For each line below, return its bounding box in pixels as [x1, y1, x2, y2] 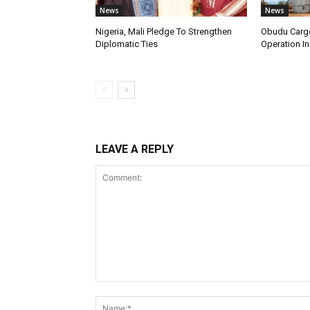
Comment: [95, 282, 141, 295]
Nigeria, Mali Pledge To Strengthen [95, 26, 232, 37]
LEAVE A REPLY [95, 143, 174, 156]
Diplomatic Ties [95, 39, 158, 50]
